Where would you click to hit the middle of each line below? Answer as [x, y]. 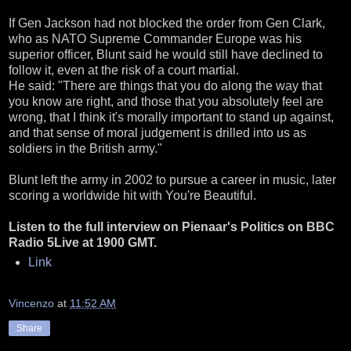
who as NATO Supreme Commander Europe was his [155, 39]
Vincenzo [31, 303]
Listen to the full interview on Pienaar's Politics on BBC [172, 227]
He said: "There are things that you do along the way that [165, 86]
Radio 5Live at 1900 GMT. [83, 243]
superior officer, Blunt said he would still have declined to [166, 55]
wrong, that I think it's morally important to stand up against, [171, 118]
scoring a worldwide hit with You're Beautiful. [132, 196]
